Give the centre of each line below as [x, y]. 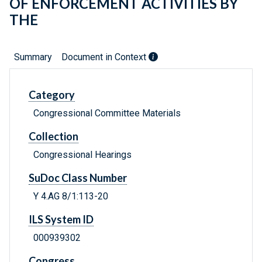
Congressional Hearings [82, 155]
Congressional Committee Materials [107, 113]
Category [52, 95]
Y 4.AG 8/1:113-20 [71, 196]
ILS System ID [61, 220]
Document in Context [105, 57]
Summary [33, 57]
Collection [54, 137]
